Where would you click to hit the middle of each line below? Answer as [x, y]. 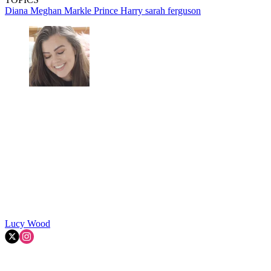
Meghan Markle [62, 10]
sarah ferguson [173, 10]
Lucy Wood [28, 223]
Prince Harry [119, 10]
